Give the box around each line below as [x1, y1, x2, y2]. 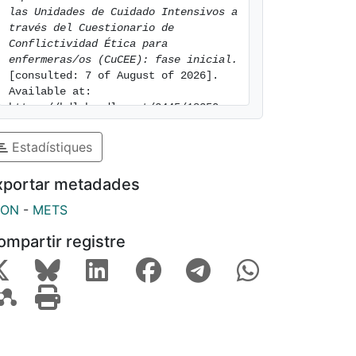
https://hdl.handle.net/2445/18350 [9, 101, 219, 114]
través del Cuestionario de [9, 21, 174, 34]
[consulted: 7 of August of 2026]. [9, 69, 219, 82]
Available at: [9, 85, 91, 98]
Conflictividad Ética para [9, 37, 168, 50]
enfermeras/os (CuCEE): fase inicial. [9, 53, 238, 66]
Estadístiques [8, 138, 92, 155]
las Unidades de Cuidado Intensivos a [9, 6, 238, 18]
